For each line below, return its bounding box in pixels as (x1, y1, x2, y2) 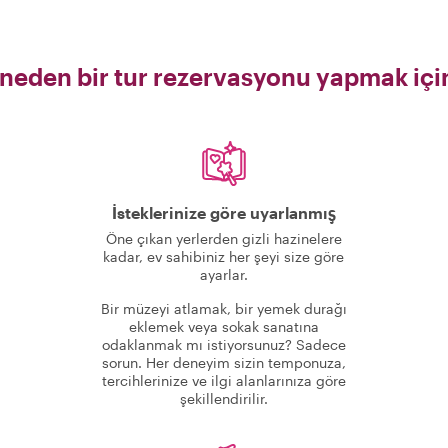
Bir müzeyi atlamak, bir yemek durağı (100, 300, 347, 317)
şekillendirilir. (179, 390, 268, 407)
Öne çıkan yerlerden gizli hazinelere (105, 230, 342, 247)
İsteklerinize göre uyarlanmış (111, 203, 336, 222)
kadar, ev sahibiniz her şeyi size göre (103, 248, 345, 265)
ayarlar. (199, 266, 248, 283)
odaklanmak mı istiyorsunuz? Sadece (101, 336, 346, 353)
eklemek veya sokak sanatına (128, 318, 319, 335)
